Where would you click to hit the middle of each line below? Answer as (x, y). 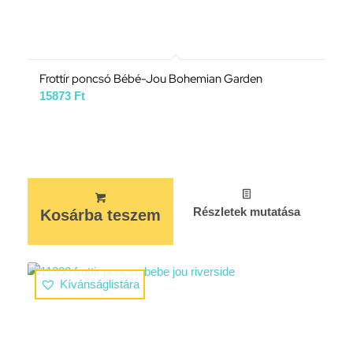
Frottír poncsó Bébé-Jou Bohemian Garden (150, 78)
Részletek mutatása (247, 211)
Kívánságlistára (99, 284)
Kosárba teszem (100, 215)
